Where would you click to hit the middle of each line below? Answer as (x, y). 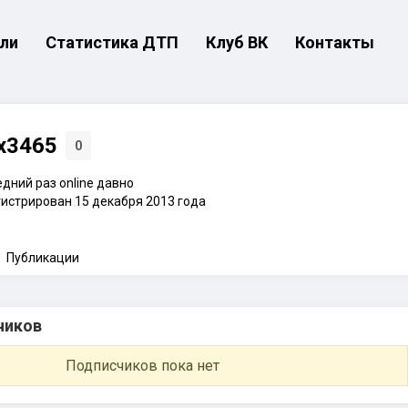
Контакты (335, 42)
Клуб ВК (237, 42)
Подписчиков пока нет (143, 366)
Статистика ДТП (112, 42)
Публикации (42, 258)
